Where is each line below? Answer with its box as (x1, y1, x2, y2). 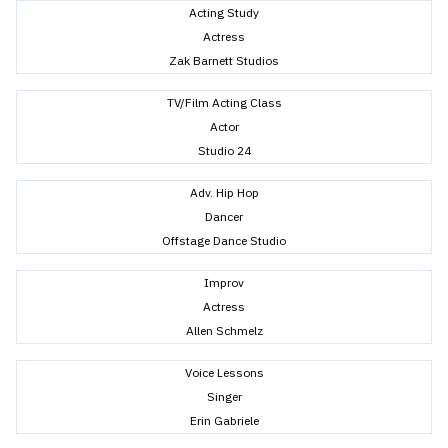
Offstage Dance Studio (162, 232, 286, 248)
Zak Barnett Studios (169, 52, 279, 68)
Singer (206, 388, 242, 404)
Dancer (205, 208, 243, 224)
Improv (204, 274, 244, 290)
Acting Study (189, 4, 259, 20)
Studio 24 (197, 142, 251, 158)
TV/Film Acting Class (166, 94, 282, 110)
